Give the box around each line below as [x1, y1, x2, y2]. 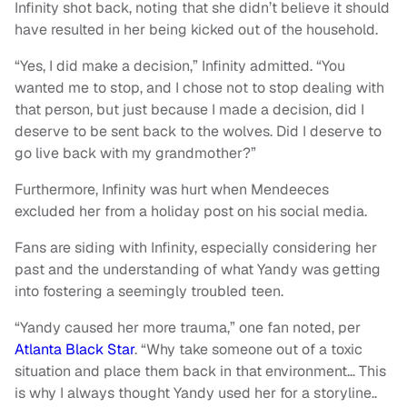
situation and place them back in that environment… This [15, 362, 386, 382]
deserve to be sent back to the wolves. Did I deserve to [15, 122, 382, 142]
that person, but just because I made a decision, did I [15, 100, 364, 120]
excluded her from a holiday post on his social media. [15, 202, 367, 222]
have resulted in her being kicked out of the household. [15, 20, 382, 40]
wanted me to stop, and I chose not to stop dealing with [15, 78, 384, 98]
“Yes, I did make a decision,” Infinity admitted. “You [15, 56, 345, 76]
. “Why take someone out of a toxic [134, 340, 362, 360]
